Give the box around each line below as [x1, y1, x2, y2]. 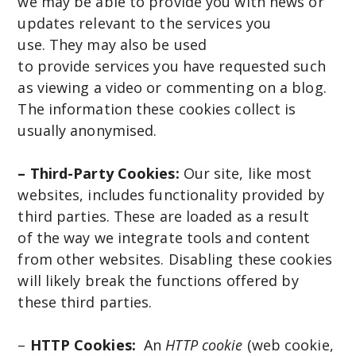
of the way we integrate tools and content [17, 228, 311, 248]
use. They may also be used [17, 35, 207, 55]
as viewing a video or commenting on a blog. [17, 78, 327, 98]
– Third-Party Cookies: [17, 164, 180, 184]
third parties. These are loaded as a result [17, 207, 309, 226]
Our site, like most [179, 164, 312, 184]
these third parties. [17, 292, 157, 312]
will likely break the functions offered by [17, 271, 299, 291]
